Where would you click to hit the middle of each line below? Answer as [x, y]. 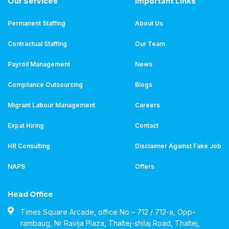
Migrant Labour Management [51, 105]
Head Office [30, 194]
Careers [147, 105]
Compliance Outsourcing [45, 84]
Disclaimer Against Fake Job [178, 146]
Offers [145, 166]
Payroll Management [39, 64]
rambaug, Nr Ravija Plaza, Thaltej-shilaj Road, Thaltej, [110, 223]
